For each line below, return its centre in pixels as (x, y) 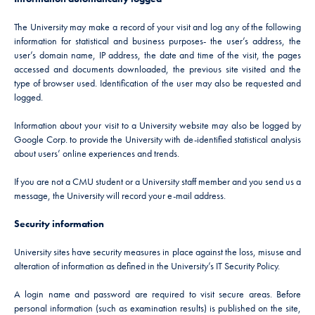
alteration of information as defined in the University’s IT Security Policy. (147, 266)
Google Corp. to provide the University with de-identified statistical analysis (157, 139)
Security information (59, 224)
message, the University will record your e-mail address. (120, 195)
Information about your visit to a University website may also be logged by (157, 125)
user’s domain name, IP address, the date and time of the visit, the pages (157, 55)
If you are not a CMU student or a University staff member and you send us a (157, 181)
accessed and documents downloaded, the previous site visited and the (157, 69)
